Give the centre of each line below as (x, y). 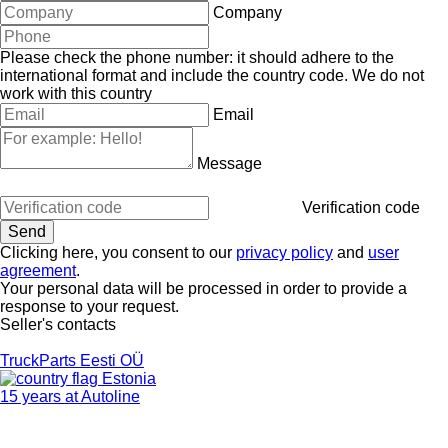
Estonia (127, 378)
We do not (388, 75)
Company (247, 12)
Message (229, 163)
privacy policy (284, 252)
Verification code (361, 207)
